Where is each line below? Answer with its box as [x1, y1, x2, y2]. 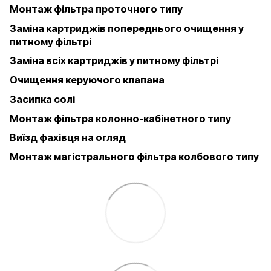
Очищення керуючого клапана [10, 74, 165, 87]
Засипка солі [10, 93, 75, 105]
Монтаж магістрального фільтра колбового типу [10, 151, 259, 163]
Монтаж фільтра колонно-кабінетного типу [10, 112, 231, 125]
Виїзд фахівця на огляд [10, 131, 126, 144]
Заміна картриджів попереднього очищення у [10, 22, 244, 34]
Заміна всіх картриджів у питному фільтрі [10, 54, 218, 67]
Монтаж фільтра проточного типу [10, 2, 183, 15]
